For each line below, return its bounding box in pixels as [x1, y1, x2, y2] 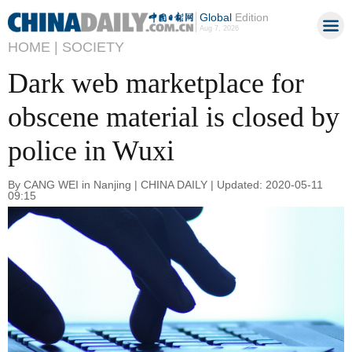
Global [199, 11, 232, 24]
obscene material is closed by [8, 101, 339, 133]
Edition [231, 11, 269, 24]
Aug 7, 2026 [199, 24, 239, 32]
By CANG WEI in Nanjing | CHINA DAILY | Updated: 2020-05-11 [8, 178, 323, 191]
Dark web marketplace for [8, 68, 304, 99]
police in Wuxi [8, 135, 174, 167]
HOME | [8, 39, 58, 55]
